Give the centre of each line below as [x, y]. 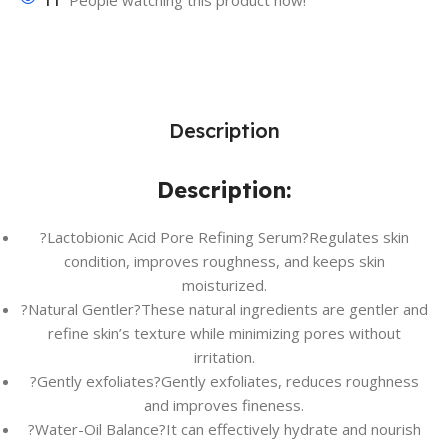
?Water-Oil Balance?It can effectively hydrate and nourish [224, 429]
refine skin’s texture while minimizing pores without [224, 333]
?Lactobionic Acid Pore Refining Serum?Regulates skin [224, 237]
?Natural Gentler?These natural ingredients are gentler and [224, 309]
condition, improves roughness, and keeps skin [224, 261]
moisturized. [224, 285]
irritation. [224, 357]
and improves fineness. [224, 405]
